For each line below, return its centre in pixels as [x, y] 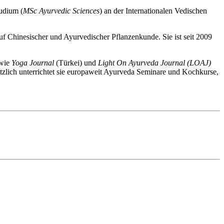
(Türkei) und [76, 63]
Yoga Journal [33, 63]
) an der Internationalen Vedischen [153, 11]
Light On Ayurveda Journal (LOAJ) [154, 63]
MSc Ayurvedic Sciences [61, 11]
